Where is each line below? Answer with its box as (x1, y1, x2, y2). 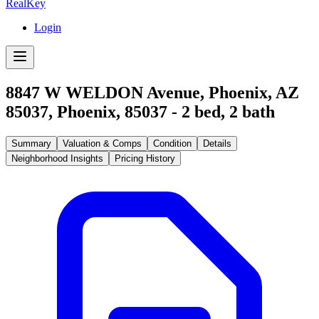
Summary (11, 137, 51, 149)
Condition (153, 137, 192, 149)
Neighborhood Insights (11, 152, 103, 164)
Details (203, 137, 231, 149)
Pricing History (115, 152, 175, 164)
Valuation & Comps (63, 137, 142, 149)
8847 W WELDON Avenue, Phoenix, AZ (6, 83, 299, 102)
